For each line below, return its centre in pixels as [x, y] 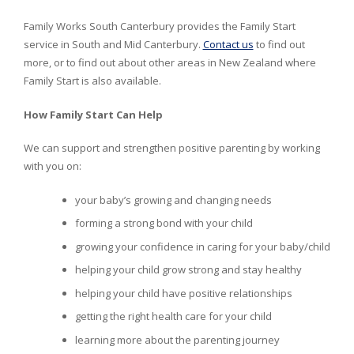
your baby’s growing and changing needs [173, 200]
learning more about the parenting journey [177, 339]
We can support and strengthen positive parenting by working [171, 148]
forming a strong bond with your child [164, 223]
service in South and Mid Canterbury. [113, 45]
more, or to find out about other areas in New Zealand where [169, 63]
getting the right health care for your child [173, 316]
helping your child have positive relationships [183, 293]
